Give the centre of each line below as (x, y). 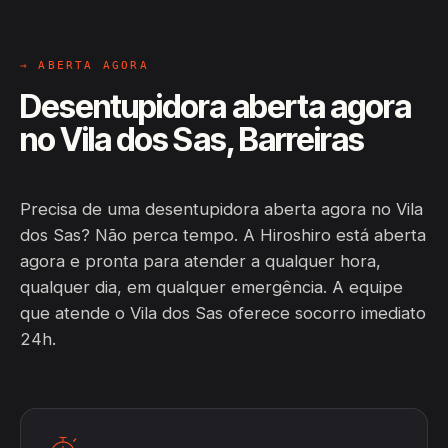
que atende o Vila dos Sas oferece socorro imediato (223, 313)
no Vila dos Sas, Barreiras (192, 139)
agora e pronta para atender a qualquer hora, (200, 261)
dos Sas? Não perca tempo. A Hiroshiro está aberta (223, 235)
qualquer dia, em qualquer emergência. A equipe (211, 287)
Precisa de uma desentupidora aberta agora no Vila (221, 209)
